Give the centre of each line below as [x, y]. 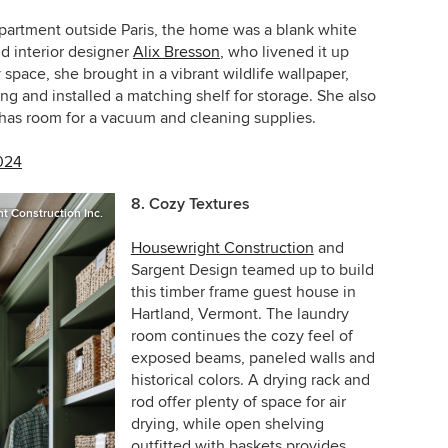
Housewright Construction [222, 248]
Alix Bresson [176, 52]
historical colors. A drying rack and [250, 380]
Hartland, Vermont [194, 314]
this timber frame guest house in [243, 292]
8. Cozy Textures [190, 204]
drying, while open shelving [227, 424]
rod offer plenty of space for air [238, 402]
